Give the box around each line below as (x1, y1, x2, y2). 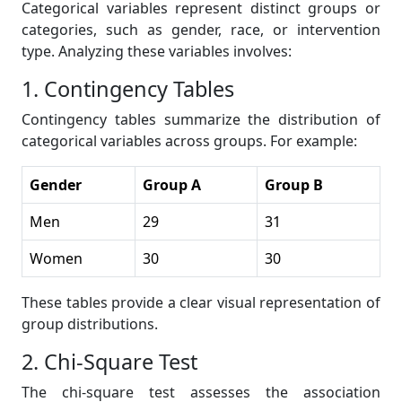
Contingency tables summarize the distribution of (22, 109, 380, 129)
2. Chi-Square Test (22, 347, 197, 376)
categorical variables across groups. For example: (22, 131, 357, 151)
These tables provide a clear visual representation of (22, 293, 380, 312)
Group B (265, 175, 323, 195)
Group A (143, 175, 201, 195)
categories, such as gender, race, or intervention (22, 20, 380, 39)
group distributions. (22, 314, 158, 334)
